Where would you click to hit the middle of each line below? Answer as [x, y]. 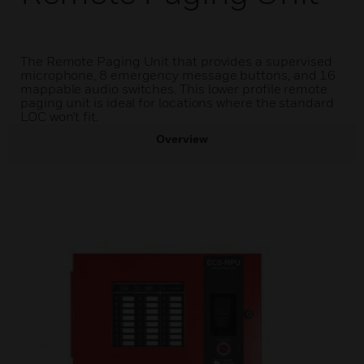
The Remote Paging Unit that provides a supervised [177, 61]
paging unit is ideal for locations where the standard [177, 102]
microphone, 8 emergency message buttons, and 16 [178, 75]
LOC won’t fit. [59, 116]
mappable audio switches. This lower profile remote [174, 89]
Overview [182, 139]
